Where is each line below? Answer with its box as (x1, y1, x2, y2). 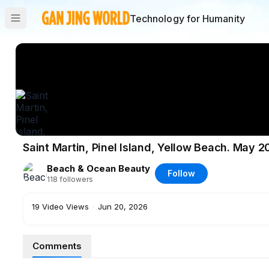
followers (59, 175, 93, 184)
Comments (32, 240, 82, 252)
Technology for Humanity (129, 13, 245, 25)
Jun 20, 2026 (98, 202, 148, 211)
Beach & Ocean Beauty (47, 163, 150, 174)
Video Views (42, 202, 89, 211)
